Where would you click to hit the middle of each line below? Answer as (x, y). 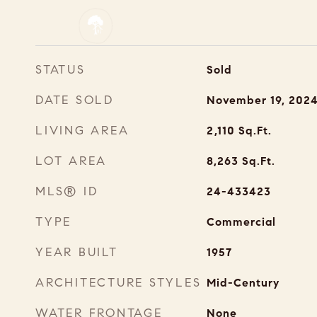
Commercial (241, 222)
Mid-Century (243, 283)
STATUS (60, 70)
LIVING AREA (82, 131)
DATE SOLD (75, 100)
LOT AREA (71, 161)
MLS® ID (67, 191)
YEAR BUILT (77, 252)
